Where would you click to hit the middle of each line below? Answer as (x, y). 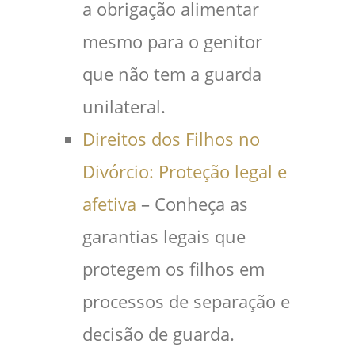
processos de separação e (186, 301)
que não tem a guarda (172, 74)
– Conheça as (192, 204)
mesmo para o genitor (172, 41)
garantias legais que (164, 236)
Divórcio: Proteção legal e (185, 171)
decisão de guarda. (158, 334)
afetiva (109, 204)
